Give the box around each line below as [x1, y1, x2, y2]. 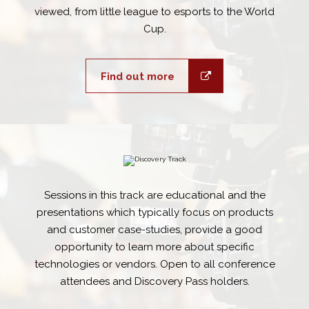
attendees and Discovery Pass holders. [59, 275, 250, 288]
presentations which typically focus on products [36, 206, 273, 219]
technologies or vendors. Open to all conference [34, 258, 275, 271]
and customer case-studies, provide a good [47, 223, 262, 237]
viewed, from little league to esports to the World [34, 6, 275, 19]
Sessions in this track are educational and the [43, 189, 266, 202]
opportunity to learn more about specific [54, 241, 255, 254]
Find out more [100, 70, 175, 83]
